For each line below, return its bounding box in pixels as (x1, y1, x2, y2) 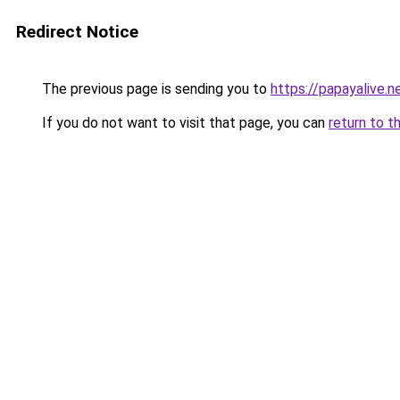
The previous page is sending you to (38, 80, 271, 97)
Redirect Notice (16, 21, 138, 42)
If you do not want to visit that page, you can (38, 114, 329, 131)
